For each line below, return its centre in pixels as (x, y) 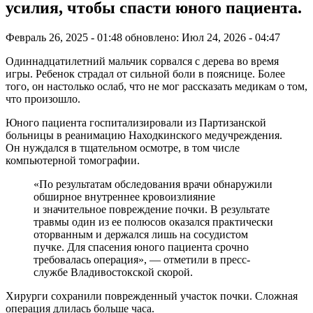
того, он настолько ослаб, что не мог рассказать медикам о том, (156, 86)
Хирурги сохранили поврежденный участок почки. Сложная (152, 296)
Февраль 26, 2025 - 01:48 (64, 37)
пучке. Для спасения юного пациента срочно (141, 247)
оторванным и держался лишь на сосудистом (141, 234)
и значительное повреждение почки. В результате (152, 209)
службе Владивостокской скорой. (113, 272)
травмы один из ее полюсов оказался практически (153, 221)
